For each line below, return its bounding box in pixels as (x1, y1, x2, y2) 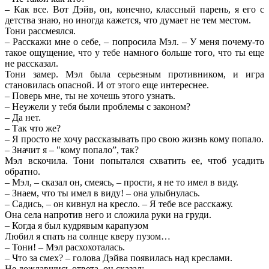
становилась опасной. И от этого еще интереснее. (5, 79, 209, 90)
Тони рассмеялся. (5, 25, 76, 36)
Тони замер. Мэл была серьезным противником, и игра (5, 68, 264, 79)
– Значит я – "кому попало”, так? (5, 144, 139, 155)
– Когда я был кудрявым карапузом (5, 220, 148, 231)
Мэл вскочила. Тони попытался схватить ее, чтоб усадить (5, 155, 264, 166)
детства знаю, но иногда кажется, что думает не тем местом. (5, 14, 251, 25)
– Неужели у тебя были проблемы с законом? (5, 101, 190, 112)
